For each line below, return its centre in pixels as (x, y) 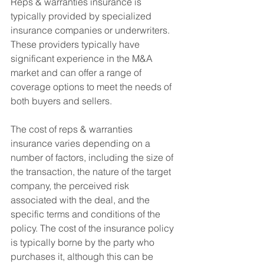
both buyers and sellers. (61, 101)
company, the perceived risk (71, 186)
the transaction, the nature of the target (92, 171)
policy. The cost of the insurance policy (93, 228)
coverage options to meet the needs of (92, 87)
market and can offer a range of (77, 72)
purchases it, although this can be (83, 256)
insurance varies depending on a (82, 143)
